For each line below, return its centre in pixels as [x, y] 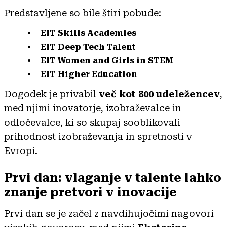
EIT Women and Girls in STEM [107, 60]
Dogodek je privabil [51, 94]
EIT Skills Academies [88, 33]
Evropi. [21, 150]
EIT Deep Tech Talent [88, 47]
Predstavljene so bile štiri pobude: [83, 13]
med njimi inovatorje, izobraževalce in [93, 108]
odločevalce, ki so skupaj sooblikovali [92, 122]
